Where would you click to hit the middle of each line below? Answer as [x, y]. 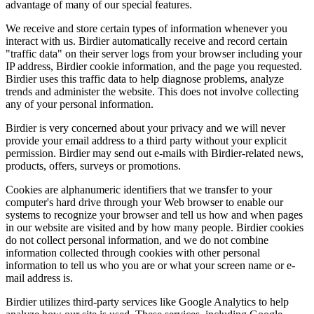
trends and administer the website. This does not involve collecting [152, 92]
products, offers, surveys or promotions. [93, 166]
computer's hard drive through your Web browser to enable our [144, 203]
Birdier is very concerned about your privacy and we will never [145, 128]
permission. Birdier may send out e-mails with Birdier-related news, [155, 153]
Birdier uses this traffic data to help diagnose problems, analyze [145, 79]
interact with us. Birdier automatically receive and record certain [146, 41]
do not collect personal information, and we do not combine [137, 240]
